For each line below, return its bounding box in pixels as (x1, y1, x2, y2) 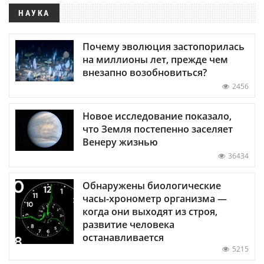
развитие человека (82, 217, 174, 231)
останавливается (82, 230, 164, 244)
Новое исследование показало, (82, 109, 232, 123)
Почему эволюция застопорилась (82, 39, 245, 53)
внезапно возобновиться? (82, 65, 207, 79)
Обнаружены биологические (82, 179, 221, 192)
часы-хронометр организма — (82, 192, 227, 205)
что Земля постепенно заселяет (82, 122, 233, 136)
